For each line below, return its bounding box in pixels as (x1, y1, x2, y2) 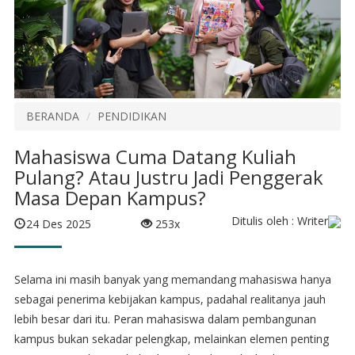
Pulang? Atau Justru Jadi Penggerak (13, 163, 323, 190)
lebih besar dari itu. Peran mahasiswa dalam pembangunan (13, 311, 316, 326)
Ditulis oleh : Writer (231, 213, 329, 229)
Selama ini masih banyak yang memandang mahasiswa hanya (13, 271, 331, 287)
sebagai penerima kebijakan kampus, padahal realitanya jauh (13, 291, 326, 307)
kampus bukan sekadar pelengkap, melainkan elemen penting (13, 330, 329, 346)
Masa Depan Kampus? (13, 184, 206, 211)
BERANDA (25, 108, 79, 124)
